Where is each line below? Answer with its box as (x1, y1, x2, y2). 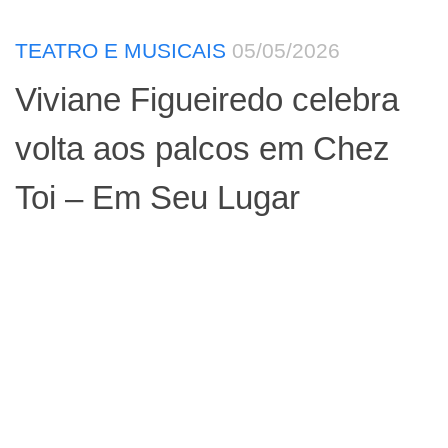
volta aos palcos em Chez (15, 130, 390, 167)
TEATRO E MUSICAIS (15, 38, 226, 62)
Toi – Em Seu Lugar (15, 179, 300, 216)
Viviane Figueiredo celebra (15, 81, 399, 118)
